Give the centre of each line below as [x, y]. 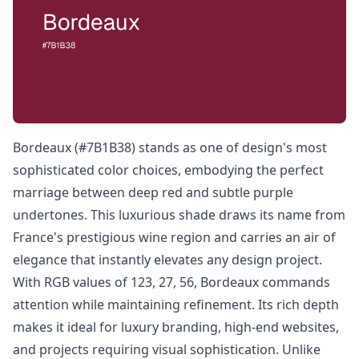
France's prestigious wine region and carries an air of [174, 237]
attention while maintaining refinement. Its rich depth [176, 305]
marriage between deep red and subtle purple [153, 192]
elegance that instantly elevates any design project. [167, 260]
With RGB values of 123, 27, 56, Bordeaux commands [171, 282]
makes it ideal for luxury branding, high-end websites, [176, 327]
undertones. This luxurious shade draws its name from [179, 215]
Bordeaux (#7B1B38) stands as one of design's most [170, 147]
